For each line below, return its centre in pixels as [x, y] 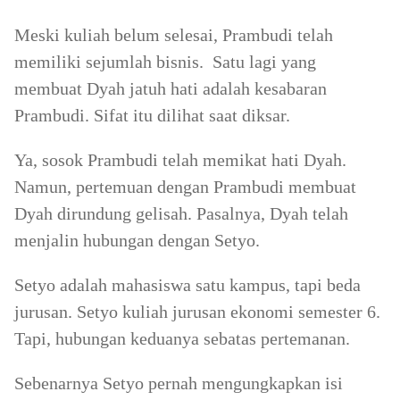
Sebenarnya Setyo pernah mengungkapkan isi [179, 383]
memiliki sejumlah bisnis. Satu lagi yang [165, 62]
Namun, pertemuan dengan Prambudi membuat [185, 187]
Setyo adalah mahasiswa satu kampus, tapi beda [187, 285]
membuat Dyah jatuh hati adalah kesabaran [171, 88]
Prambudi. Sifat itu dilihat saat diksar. [152, 115]
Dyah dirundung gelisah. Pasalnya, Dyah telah [181, 213]
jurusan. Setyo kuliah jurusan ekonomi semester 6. [197, 312]
